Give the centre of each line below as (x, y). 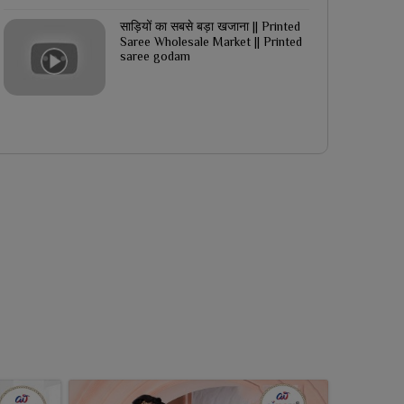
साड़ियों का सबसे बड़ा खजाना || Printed (210, 26)
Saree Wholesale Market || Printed (211, 41)
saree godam (155, 55)
